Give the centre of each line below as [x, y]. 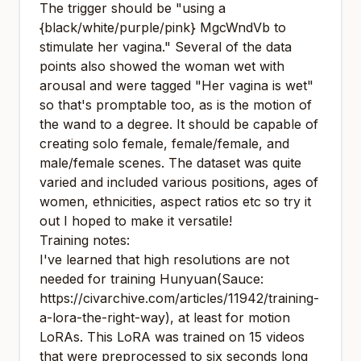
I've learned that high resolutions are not [164, 259]
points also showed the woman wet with [162, 66]
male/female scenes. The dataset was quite [170, 163]
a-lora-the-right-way [102, 317]
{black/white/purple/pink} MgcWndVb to [163, 27]
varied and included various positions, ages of [179, 182]
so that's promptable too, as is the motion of [176, 105]
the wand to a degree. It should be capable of [179, 124]
